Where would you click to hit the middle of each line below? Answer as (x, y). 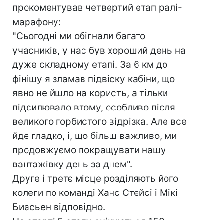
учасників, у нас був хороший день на (99, 50)
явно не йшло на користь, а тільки (90, 93)
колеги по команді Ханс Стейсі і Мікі (95, 193)
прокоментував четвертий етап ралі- (97, 8)
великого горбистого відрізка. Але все (99, 122)
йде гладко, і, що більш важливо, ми (95, 136)
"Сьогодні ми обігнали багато (79, 36)
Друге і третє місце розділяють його (95, 179)
